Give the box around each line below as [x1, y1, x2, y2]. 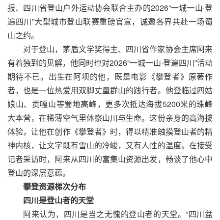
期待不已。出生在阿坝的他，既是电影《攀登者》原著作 [7, 70, 213, 82]
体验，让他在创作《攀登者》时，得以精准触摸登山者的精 [7, 125, 213, 137]
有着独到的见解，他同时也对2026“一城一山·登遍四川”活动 [7, 56, 213, 68]
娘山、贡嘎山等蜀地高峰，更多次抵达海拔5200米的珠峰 [7, 98, 213, 110]
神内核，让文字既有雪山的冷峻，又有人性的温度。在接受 [7, 139, 213, 151]
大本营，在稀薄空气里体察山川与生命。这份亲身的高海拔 [7, 111, 213, 123]
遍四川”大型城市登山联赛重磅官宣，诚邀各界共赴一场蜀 [7, 15, 213, 27]
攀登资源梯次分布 [23, 180, 86, 192]
